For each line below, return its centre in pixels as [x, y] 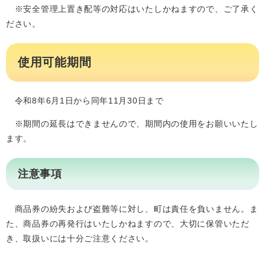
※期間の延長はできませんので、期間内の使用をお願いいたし [132, 124]
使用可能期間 [55, 62]
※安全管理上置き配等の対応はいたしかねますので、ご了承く [132, 9]
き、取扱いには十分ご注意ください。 [80, 238]
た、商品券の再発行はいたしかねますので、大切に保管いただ [128, 224]
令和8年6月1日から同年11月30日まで [85, 101]
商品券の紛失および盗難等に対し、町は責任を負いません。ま [132, 209]
